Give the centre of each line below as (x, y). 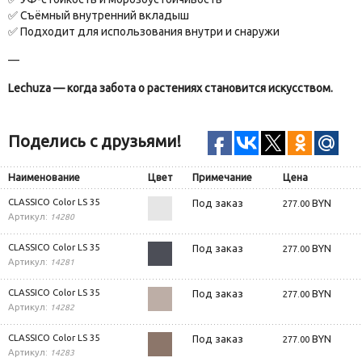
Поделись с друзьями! (95, 141)
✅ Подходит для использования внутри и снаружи (144, 31)
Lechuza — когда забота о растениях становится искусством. (170, 88)
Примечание (222, 177)
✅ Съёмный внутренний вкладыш (99, 15)
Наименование (44, 177)
